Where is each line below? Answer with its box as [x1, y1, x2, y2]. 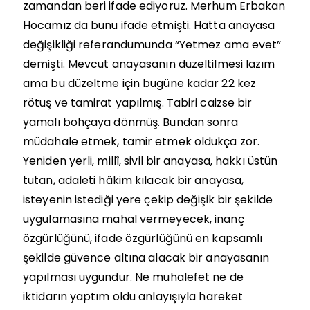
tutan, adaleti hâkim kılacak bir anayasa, [23, 172, 244, 188]
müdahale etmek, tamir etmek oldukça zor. [23, 133, 260, 149]
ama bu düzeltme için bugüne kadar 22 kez [23, 75, 257, 91]
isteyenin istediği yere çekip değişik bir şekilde [23, 191, 273, 208]
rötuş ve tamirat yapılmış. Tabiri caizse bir [23, 94, 253, 111]
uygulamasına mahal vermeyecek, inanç [23, 210, 244, 227]
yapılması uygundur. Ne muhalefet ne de [23, 268, 244, 285]
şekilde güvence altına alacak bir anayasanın [23, 249, 270, 266]
